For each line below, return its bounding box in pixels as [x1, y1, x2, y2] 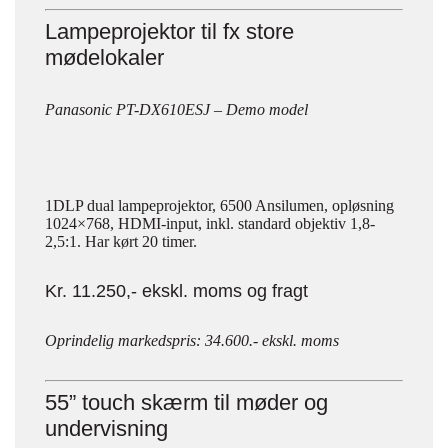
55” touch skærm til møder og [45, 390, 328, 415]
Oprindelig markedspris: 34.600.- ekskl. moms [45, 332, 339, 349]
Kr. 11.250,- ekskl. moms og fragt [45, 281, 308, 301]
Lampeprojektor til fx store [45, 19, 294, 44]
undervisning [45, 416, 168, 441]
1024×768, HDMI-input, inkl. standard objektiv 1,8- [45, 215, 375, 232]
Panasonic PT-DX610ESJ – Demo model [45, 101, 308, 118]
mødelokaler [45, 45, 164, 70]
